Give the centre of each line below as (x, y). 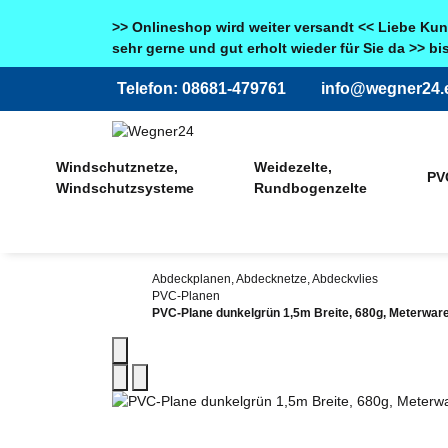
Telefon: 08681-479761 (201, 88)
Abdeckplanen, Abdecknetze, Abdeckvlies (265, 278)
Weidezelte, (292, 166)
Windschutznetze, (116, 166)
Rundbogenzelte (310, 187)
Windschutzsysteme (124, 187)
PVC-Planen (186, 295)
